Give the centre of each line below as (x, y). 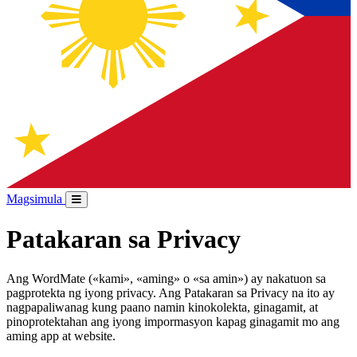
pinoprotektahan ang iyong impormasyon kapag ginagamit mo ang (173, 321)
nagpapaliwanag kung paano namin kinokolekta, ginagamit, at (162, 307)
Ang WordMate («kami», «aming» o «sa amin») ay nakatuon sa (166, 278)
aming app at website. (61, 335)
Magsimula (36, 199)
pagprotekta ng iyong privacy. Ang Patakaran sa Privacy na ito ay (171, 292)
